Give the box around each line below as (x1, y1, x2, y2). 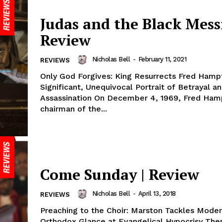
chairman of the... (40, 104, 107, 113)
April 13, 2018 (138, 190, 176, 198)
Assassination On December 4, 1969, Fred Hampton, (40, 93, 94, 103)
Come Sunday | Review (40, 165, 199, 185)
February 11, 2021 (138, 55, 186, 63)
